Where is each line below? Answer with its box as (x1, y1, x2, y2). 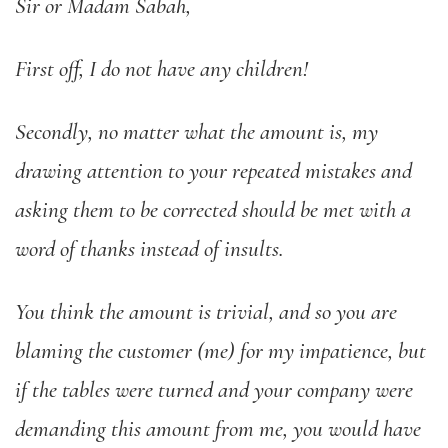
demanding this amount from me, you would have (15, 415, 421, 443)
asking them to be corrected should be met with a (15, 196, 411, 224)
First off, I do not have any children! (15, 55, 308, 83)
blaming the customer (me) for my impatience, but (15, 337, 426, 365)
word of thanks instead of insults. (15, 235, 284, 263)
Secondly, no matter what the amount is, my (15, 118, 378, 146)
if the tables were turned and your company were (15, 376, 413, 404)
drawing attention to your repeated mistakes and (15, 157, 412, 185)
